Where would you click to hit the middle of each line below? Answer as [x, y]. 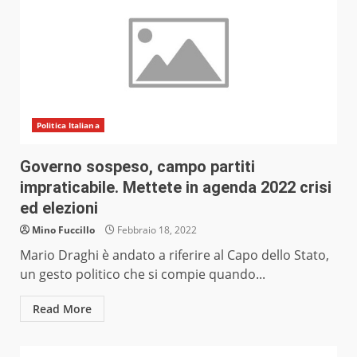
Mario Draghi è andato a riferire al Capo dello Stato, [175, 255]
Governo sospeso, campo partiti [137, 167]
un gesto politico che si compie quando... [143, 275]
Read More [62, 309]
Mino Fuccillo [63, 230]
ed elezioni [59, 208]
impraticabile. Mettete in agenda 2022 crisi [176, 188]
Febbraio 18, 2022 [156, 230]
